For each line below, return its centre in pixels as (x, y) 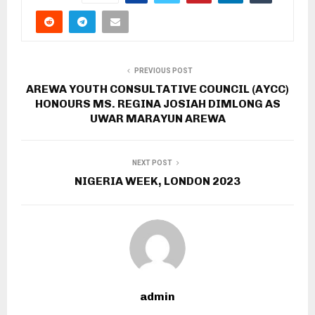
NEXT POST (152, 162)
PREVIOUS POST (163, 70)
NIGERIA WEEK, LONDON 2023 (157, 181)
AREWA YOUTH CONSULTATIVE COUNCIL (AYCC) (157, 89)
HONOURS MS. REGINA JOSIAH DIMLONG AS (157, 103)
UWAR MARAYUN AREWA (157, 118)
